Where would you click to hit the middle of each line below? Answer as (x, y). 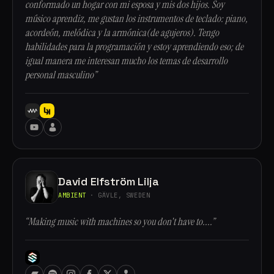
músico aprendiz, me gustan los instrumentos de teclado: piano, (136, 19)
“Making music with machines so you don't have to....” (120, 222)
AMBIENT (72, 195)
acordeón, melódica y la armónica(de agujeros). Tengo (122, 33)
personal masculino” (61, 75)
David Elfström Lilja (109, 181)
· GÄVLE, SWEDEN (118, 195)
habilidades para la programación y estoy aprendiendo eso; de (134, 47)
